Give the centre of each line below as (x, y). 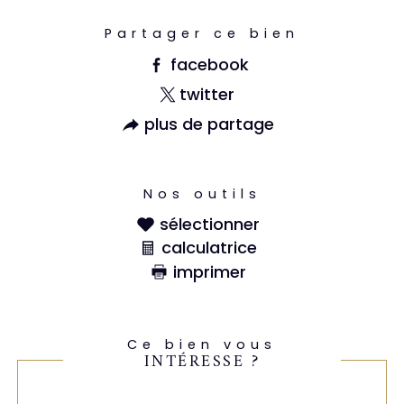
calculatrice (210, 248)
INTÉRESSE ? (202, 362)
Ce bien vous (202, 344)
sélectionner (209, 224)
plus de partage (210, 124)
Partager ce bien (202, 34)
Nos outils (202, 193)
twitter (207, 95)
